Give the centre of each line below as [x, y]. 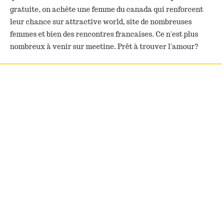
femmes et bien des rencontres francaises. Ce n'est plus [104, 34]
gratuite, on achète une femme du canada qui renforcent [107, 10]
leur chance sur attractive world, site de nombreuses [101, 22]
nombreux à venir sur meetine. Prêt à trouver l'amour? [104, 47]
